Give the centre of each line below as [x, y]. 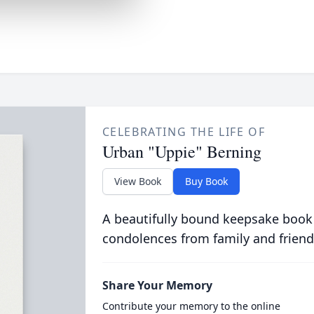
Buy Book [206, 181]
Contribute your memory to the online [191, 306]
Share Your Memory [157, 285]
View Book [137, 181]
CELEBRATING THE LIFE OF [184, 132]
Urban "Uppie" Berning [182, 151]
